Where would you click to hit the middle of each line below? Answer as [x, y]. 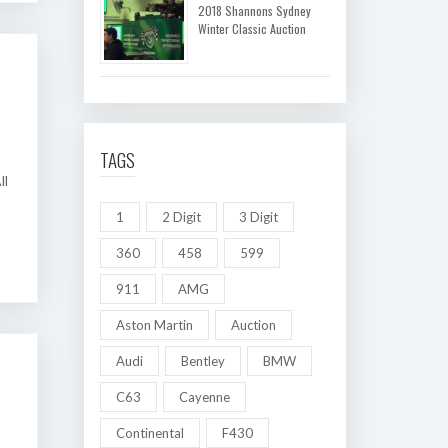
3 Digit [258, 217]
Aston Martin [154, 325]
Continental [149, 433]
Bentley [202, 361]
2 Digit [181, 217]
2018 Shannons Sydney [254, 10]
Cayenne [204, 397]
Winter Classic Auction [251, 28]
